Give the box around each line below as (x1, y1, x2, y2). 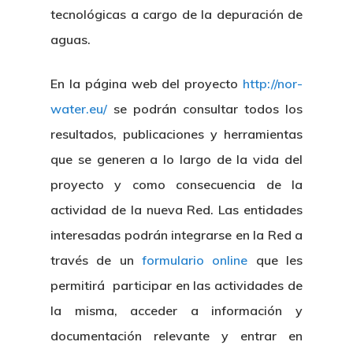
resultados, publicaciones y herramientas (50, 126, 303, 142)
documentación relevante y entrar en (50, 328, 303, 344)
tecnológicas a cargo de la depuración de (50, 6, 303, 22)
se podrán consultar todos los (107, 101, 303, 117)
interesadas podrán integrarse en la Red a (50, 227, 303, 243)
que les (247, 252, 303, 268)
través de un (50, 252, 142, 268)
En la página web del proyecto (50, 76, 243, 91)
